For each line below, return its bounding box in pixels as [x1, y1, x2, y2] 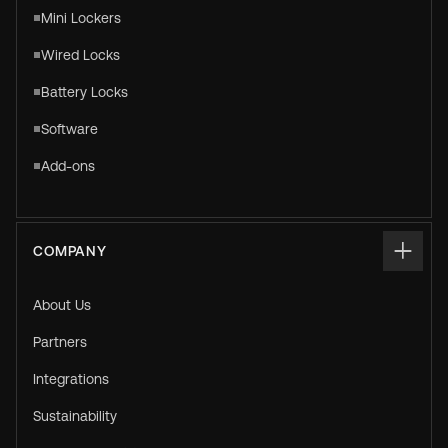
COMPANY [33, 242, 107, 259]
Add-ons [40, 157, 95, 174]
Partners [33, 333, 87, 350]
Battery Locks [40, 83, 128, 100]
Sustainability [33, 407, 117, 424]
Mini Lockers [40, 9, 121, 26]
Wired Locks [40, 46, 120, 63]
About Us [33, 296, 91, 313]
